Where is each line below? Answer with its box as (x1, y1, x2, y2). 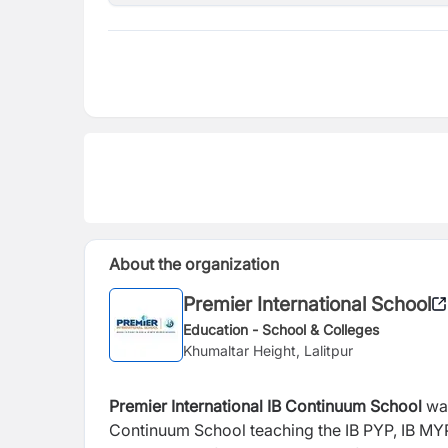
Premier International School (183, 291, 431, 316)
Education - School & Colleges (183, 320, 379, 338)
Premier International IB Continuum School (109, 396, 422, 416)
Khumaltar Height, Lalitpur (183, 341, 353, 359)
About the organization (109, 254, 279, 274)
